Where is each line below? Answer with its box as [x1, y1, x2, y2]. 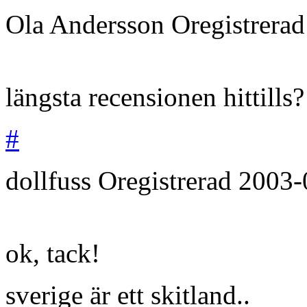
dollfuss [5, 165, 91, 195]
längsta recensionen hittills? [5, 82, 304, 112]
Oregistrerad [98, 165, 238, 195]
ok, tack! [5, 238, 100, 268]
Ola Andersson [5, 9, 164, 39]
